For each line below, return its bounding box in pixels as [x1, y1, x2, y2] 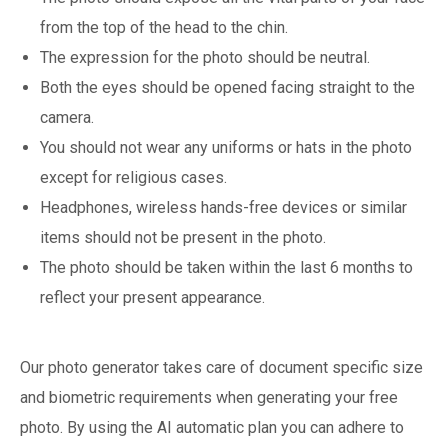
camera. [40, 107, 94, 127]
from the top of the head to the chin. [40, 17, 288, 37]
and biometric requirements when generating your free [20, 387, 398, 407]
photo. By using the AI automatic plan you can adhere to [20, 417, 404, 437]
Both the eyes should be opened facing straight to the [40, 77, 415, 97]
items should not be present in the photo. [40, 227, 326, 247]
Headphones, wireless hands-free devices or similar [40, 197, 407, 217]
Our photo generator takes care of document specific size [20, 357, 423, 377]
